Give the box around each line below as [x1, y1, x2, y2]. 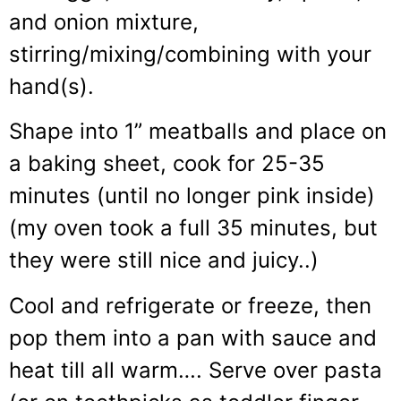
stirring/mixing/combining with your [9, 40, 371, 67]
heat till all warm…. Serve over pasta [9, 356, 382, 383]
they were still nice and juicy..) [9, 247, 319, 274]
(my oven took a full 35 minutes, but [9, 215, 378, 242]
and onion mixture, [9, 8, 199, 35]
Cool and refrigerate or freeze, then [9, 292, 371, 319]
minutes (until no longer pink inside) [9, 183, 375, 209]
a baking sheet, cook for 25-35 [9, 150, 325, 177]
